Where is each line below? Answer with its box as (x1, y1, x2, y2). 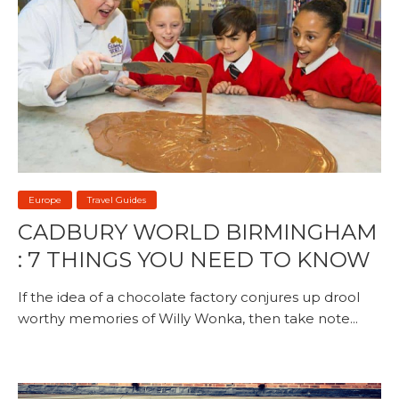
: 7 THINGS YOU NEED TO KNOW (18, 247, 370, 273)
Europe (28, 194, 61, 207)
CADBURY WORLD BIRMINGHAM (18, 219, 377, 246)
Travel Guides (87, 194, 146, 207)
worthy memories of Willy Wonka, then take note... (18, 310, 358, 328)
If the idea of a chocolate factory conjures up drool (18, 289, 360, 306)
